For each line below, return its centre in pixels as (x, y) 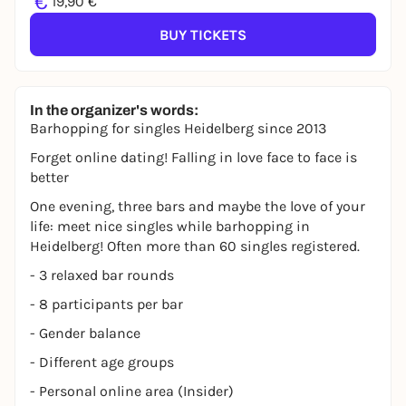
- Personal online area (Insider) (132, 391)
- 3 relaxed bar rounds (102, 275)
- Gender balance (85, 333)
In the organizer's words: (114, 110)
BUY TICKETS (203, 34)
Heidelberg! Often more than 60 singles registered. (195, 246)
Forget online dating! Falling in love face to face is (193, 157)
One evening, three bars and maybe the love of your (198, 206)
